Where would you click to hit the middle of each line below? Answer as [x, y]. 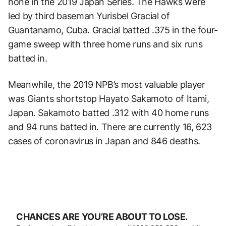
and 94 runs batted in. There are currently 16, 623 [110, 127]
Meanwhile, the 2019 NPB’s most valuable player [107, 85]
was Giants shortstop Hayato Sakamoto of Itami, [109, 99]
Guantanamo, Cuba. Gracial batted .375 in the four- [113, 30]
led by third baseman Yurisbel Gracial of [89, 16]
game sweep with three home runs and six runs [105, 44]
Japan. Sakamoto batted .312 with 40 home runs [108, 113]
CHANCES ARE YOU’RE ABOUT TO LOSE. [102, 217]
